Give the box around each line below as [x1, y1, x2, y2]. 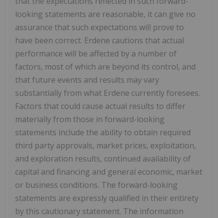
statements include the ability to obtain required [15, 127, 191, 138]
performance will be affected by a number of [15, 48, 177, 59]
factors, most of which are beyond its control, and [15, 61, 196, 72]
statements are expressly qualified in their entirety [15, 192, 199, 203]
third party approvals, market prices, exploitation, [15, 140, 196, 151]
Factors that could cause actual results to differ [15, 100, 185, 111]
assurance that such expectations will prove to [15, 21, 184, 33]
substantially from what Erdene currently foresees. [15, 87, 200, 98]
